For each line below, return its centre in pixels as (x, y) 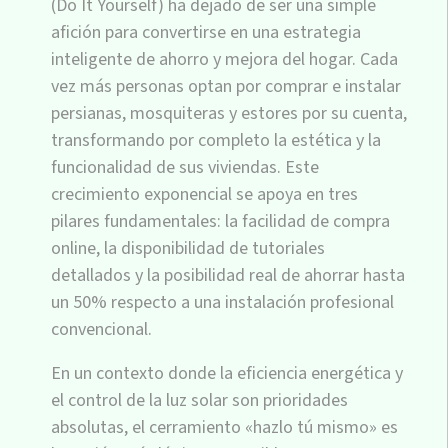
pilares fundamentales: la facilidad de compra (220, 221)
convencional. (101, 329)
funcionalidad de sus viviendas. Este (185, 167)
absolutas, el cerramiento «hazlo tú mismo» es (224, 427)
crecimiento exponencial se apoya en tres (204, 194)
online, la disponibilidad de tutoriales (188, 248)
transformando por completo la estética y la (216, 140)
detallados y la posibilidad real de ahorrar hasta (228, 275)
